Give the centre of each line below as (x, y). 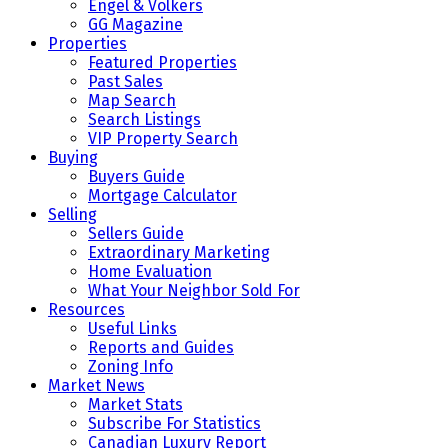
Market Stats (135, 405)
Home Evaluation (150, 272)
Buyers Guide (136, 177)
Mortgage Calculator (162, 196)
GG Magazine (135, 25)
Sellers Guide (136, 234)
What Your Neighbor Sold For (194, 291)
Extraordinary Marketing (179, 253)
